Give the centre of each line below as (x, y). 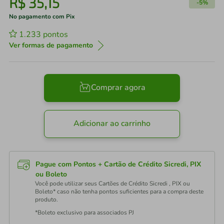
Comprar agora (118, 88)
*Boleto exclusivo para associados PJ (84, 212)
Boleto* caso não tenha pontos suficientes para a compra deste (119, 191)
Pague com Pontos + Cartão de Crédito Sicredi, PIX (118, 164)
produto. (46, 199)
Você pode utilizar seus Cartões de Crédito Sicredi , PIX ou (112, 183)
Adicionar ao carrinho (112, 124)
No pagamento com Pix (42, 16)
